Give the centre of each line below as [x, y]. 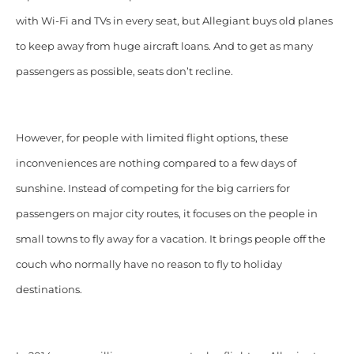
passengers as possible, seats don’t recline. [125, 71]
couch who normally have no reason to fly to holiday [149, 264]
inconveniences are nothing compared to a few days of [156, 163]
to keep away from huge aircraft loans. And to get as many [164, 46]
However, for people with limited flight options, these [152, 137]
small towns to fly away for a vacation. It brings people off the [170, 239]
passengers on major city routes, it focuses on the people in [166, 213]
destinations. [49, 289]
